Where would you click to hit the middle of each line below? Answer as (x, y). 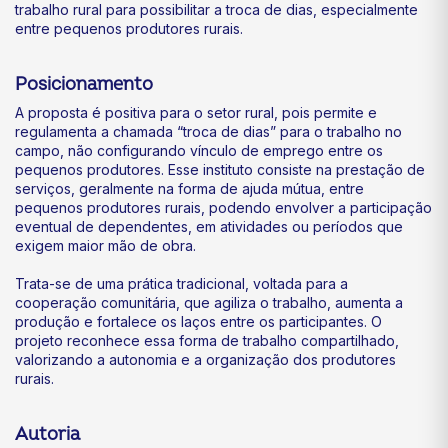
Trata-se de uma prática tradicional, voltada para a (181, 283)
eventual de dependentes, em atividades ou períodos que (209, 226)
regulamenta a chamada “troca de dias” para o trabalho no (208, 131)
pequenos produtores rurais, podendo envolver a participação (223, 207)
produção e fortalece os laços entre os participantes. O (198, 321)
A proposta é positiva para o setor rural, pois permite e (196, 112)
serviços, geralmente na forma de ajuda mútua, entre (189, 188)
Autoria (47, 434)
